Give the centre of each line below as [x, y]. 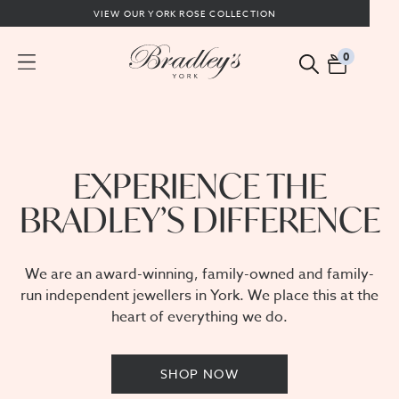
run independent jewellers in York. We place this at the [199, 296]
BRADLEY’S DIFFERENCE [199, 220]
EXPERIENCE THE [199, 186]
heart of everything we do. [199, 317]
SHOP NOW [199, 374]
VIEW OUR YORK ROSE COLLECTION [185, 13]
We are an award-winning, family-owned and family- [199, 274]
